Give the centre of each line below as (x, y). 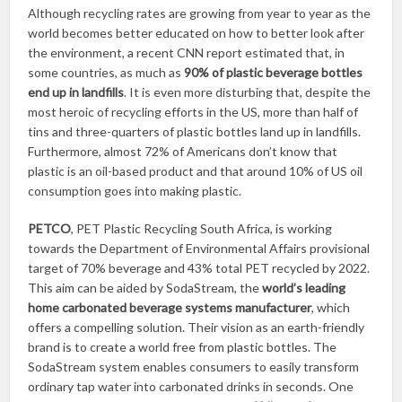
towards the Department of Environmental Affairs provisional (199, 249)
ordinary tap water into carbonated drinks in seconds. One (191, 387)
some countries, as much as (106, 73)
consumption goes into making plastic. (135, 191)
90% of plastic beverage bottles (274, 73)
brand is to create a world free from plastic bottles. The (183, 347)
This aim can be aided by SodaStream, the (145, 288)
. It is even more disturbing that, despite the (248, 92)
